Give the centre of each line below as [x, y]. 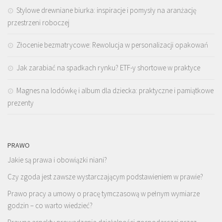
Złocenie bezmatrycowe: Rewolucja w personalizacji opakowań [112, 45]
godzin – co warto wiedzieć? [50, 205]
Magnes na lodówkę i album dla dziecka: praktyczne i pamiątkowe [115, 90]
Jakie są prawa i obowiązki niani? [57, 160]
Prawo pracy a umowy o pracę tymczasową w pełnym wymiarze [104, 193]
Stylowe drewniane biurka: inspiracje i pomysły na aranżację [106, 10]
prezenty [21, 103]
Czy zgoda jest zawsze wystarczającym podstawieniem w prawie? [105, 176]
